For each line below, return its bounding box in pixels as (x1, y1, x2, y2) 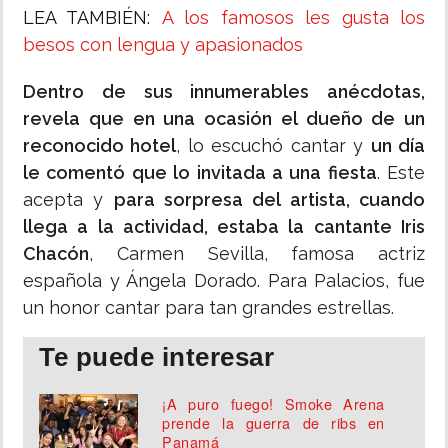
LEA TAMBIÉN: (23, 7, 162, 29)
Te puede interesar (39, 342, 274, 373)
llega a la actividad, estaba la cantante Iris (23, 216, 425, 238)
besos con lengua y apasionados (23, 34, 303, 56)
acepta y (23, 189, 114, 211)
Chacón (23, 243, 89, 265)
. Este (376, 162, 425, 184)
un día (370, 135, 426, 157)
